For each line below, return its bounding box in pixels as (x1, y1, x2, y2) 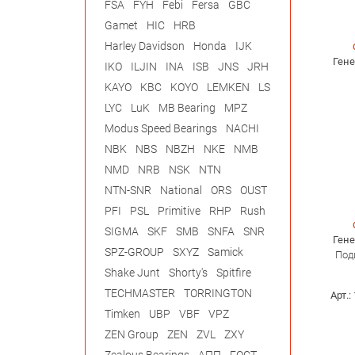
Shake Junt (105, 266, 160, 280)
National (160, 184, 202, 197)
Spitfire (216, 266, 251, 280)
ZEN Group (105, 328, 158, 342)
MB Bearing (158, 101, 216, 115)
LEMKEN (207, 81, 250, 94)
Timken (105, 307, 140, 321)
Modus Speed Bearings (105, 122, 217, 136)
